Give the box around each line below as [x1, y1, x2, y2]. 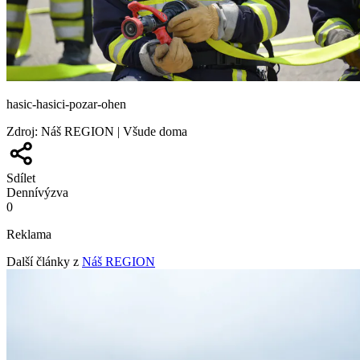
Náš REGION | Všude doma [41, 124, 187, 138]
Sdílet [6, 170, 35, 185]
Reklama [6, 227, 51, 241]
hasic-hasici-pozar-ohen [6, 96, 126, 111]
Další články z [6, 254, 79, 268]
